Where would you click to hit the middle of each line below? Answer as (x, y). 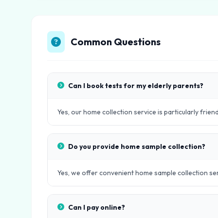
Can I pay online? (97, 207)
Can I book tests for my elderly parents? (136, 86)
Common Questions (116, 42)
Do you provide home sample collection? (137, 146)
